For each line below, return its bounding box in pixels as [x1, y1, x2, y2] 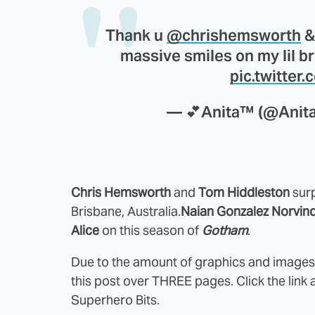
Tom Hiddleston [198, 184, 290, 201]
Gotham [202, 222, 247, 239]
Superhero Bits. [71, 292, 160, 309]
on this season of [99, 222, 202, 239]
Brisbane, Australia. [71, 203, 181, 220]
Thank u [105, 25, 167, 46]
